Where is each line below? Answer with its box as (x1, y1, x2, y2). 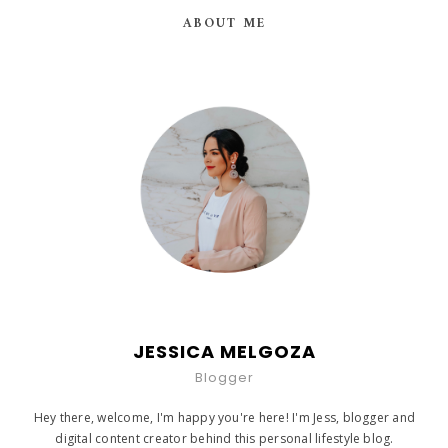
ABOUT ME (183, 12, 266, 36)
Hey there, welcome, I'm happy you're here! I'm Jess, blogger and (33, 409, 416, 427)
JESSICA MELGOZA (133, 339, 316, 365)
